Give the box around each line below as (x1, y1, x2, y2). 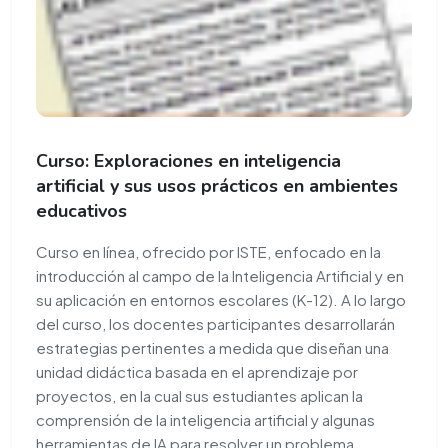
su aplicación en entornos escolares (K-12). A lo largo (36, 290, 406, 310)
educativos (36, 199, 127, 224)
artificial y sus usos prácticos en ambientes (36, 174, 398, 199)
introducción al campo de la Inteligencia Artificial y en (36, 266, 404, 286)
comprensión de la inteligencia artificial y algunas (36, 410, 375, 430)
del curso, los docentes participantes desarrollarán (36, 314, 395, 334)
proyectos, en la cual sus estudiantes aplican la (36, 386, 363, 406)
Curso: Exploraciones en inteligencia (36, 149, 341, 174)
